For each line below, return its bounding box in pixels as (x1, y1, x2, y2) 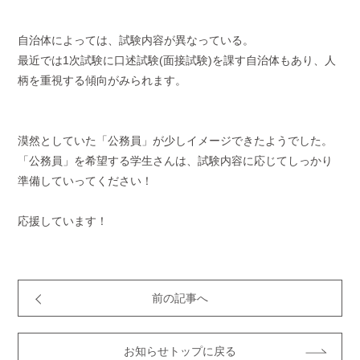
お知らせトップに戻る (124, 345, 236, 358)
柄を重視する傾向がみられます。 (18, 74, 187, 88)
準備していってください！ (18, 174, 153, 188)
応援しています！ (18, 215, 108, 228)
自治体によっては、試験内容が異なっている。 (18, 34, 255, 47)
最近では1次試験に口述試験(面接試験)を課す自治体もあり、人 (18, 54, 337, 67)
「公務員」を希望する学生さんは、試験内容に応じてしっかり (18, 154, 333, 168)
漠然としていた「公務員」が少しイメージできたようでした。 (18, 134, 333, 148)
